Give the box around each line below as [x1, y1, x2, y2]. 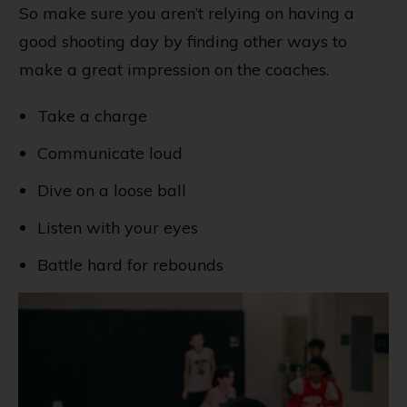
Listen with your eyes [37, 217, 198, 239]
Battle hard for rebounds [37, 254, 223, 276]
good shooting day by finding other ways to [19, 31, 347, 53]
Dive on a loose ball [37, 180, 186, 202]
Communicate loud [37, 143, 183, 164]
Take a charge [37, 105, 147, 127]
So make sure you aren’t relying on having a [19, 3, 354, 25]
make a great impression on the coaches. [19, 59, 329, 81]
